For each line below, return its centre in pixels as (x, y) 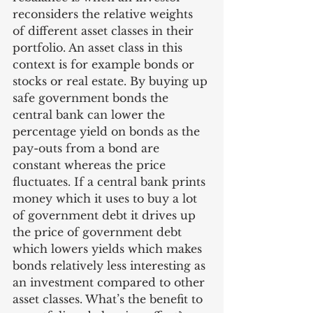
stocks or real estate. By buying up (112, 81)
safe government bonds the (92, 98)
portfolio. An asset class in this (99, 48)
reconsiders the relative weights (104, 14)
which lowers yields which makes (109, 249)
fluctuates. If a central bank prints (111, 182)
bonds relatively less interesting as (111, 265)
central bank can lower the (90, 115)
